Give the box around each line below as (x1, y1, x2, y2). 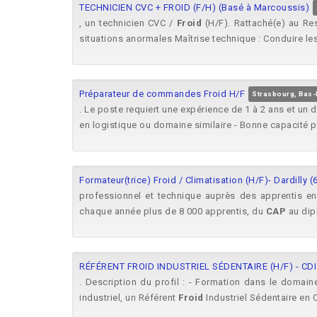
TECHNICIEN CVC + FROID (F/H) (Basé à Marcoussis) (79, 2, 309, 13)
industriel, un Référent (79, 292, 178, 303)
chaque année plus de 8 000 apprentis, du (79, 206, 266, 217)
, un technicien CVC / (79, 18, 177, 28)
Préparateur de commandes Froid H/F (79, 88, 245, 99)
